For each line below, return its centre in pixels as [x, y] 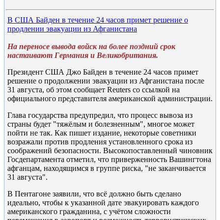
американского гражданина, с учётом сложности [89, 211]
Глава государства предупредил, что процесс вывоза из [100, 115]
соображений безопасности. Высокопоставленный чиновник [110, 151]
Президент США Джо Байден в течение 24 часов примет [103, 72]
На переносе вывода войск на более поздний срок [91, 46]
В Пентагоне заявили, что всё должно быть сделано [94, 194]
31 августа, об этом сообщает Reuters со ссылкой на [94, 90]
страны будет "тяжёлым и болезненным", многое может [101, 124]
